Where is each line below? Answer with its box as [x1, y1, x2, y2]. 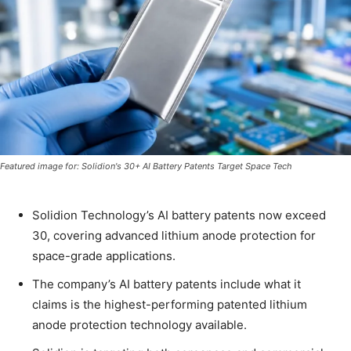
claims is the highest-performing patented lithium [32, 296, 307, 312]
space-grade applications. [32, 248, 175, 263]
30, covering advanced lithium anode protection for [32, 227, 316, 243]
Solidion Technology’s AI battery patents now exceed [32, 207, 326, 223]
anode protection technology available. [32, 317, 247, 332]
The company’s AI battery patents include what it [32, 276, 301, 291]
